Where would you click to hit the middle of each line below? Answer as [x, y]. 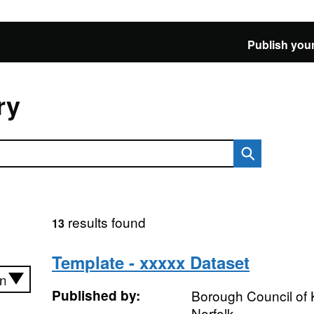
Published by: [96, 295]
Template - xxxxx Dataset [150, 262]
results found [105, 222]
